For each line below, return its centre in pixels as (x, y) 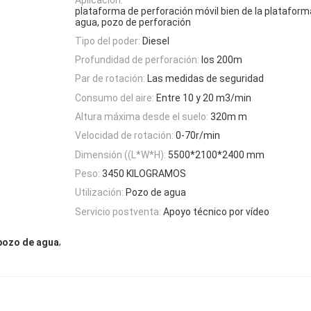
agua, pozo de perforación (133, 22)
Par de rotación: (110, 79)
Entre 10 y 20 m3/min (204, 98)
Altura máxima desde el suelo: (142, 117)
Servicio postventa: (118, 211)
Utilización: (99, 193)
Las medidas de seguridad (205, 79)
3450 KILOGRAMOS (144, 173)
